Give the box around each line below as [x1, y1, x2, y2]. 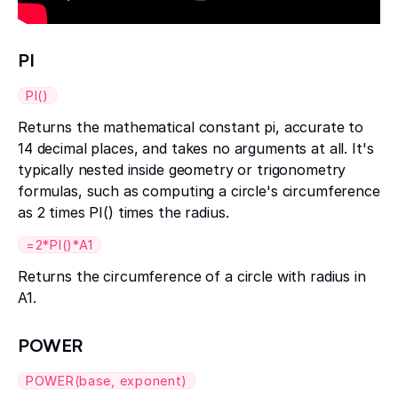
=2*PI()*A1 [26, 237, 94, 253]
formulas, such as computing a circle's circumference [18, 182, 380, 201]
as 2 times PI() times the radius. [18, 203, 229, 222]
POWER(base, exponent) [26, 373, 188, 389]
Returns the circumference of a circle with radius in [18, 267, 366, 286]
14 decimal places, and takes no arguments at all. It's [18, 139, 374, 158]
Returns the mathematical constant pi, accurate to [18, 118, 364, 137]
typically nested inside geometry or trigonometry [18, 161, 346, 179]
